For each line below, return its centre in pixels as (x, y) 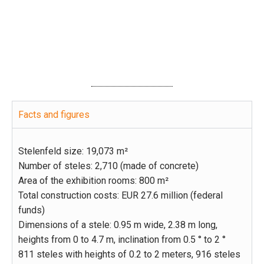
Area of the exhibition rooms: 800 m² (93, 180)
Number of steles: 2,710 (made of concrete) (108, 166)
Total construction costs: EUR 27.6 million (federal (121, 195)
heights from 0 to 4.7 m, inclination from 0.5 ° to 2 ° (122, 239)
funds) (32, 210)
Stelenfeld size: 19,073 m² (73, 151)
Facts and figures (54, 114)
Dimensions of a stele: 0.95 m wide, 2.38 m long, (118, 225)
